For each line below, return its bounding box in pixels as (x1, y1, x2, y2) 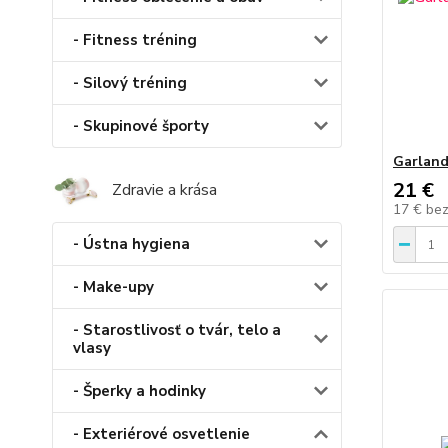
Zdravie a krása (112, 179, 217, 202)
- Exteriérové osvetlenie (73, 423, 250, 444)
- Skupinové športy (73, 116, 209, 137)
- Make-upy (73, 276, 154, 297)
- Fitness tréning (73, 30, 197, 51)
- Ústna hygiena (73, 233, 190, 254)
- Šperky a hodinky (73, 380, 206, 401)
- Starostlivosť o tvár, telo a (73, 319, 281, 340)
